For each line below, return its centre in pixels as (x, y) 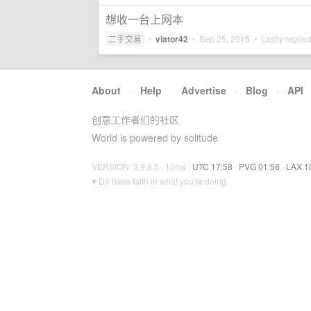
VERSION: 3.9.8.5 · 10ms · (142, 166)
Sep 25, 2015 (225, 39)
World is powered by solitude (155, 137)
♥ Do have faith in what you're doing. (160, 181)
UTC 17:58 (212, 166)
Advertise (204, 90)
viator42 (172, 39)
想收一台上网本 (144, 19)
